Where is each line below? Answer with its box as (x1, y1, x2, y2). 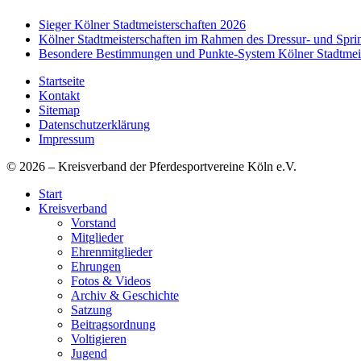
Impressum (39, 132, 94, 147)
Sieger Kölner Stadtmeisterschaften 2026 (39, 18, 246, 32)
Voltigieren (71, 332, 127, 346)
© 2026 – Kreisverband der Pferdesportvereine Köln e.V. (6, 160, 297, 174)
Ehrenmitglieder (71, 245, 152, 259)
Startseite (39, 74, 85, 89)
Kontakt (39, 89, 80, 103)
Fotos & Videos (71, 274, 151, 288)
